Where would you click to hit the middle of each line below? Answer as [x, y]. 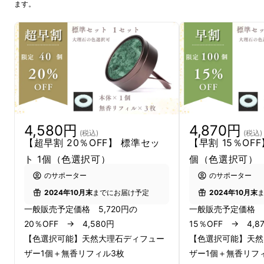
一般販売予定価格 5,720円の [81, 209]
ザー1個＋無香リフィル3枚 [74, 253]
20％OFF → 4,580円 [69, 223]
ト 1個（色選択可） [67, 159]
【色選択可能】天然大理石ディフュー [94, 238]
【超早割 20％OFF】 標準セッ [92, 143]
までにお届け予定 [121, 193]
